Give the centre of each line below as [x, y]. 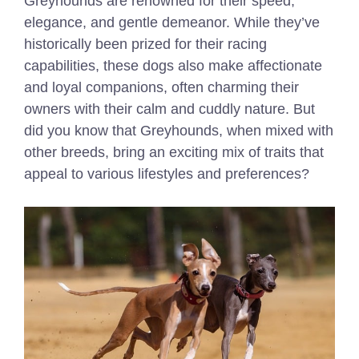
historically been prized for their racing [145, 44]
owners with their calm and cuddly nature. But [169, 109]
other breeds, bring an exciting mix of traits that [174, 152]
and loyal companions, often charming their [161, 87]
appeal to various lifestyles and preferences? [167, 174]
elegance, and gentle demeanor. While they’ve [172, 22]
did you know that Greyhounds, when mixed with [179, 131]
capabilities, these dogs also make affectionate [173, 66]
